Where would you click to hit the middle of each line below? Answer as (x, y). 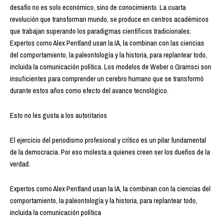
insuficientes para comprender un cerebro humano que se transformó (107, 78)
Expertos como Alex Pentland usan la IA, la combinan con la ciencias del (110, 188)
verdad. (20, 164)
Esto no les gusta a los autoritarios (58, 115)
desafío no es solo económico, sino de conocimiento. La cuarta (98, 7)
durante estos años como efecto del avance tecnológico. (89, 90)
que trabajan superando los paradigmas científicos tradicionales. (101, 31)
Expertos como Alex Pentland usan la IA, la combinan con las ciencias (107, 43)
